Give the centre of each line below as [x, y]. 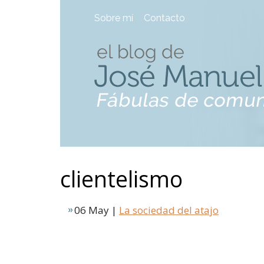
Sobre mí [114, 18]
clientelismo [121, 179]
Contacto [164, 18]
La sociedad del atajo [169, 210]
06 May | [97, 210]
